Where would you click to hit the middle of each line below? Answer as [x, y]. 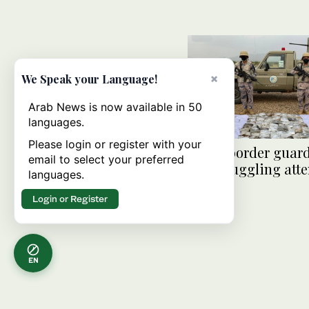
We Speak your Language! [89, 79]
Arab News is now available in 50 [115, 107]
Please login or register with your [115, 144]
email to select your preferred [106, 159]
